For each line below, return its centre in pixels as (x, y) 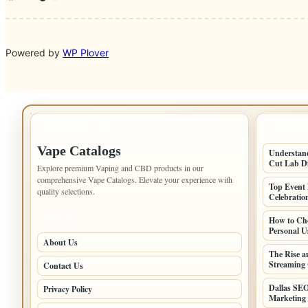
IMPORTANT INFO (79, 128)
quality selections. (66, 191)
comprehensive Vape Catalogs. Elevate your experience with (135, 179)
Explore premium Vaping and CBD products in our (120, 167)
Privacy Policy (68, 289)
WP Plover (86, 52)
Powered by (34, 52)
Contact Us (63, 265)
